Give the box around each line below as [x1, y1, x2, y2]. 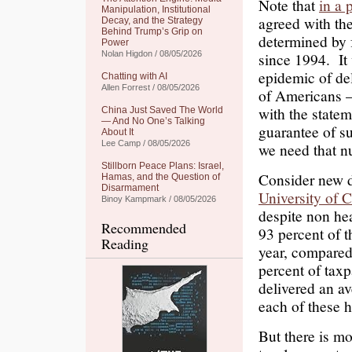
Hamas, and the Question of [101, 171, 220, 182]
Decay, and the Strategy [101, 15, 203, 26]
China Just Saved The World [101, 104, 223, 115]
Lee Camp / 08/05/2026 [101, 138, 190, 148]
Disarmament [101, 182, 159, 193]
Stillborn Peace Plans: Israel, [101, 160, 224, 171]
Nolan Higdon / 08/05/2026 [101, 49, 202, 58]
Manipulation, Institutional [101, 4, 211, 15]
